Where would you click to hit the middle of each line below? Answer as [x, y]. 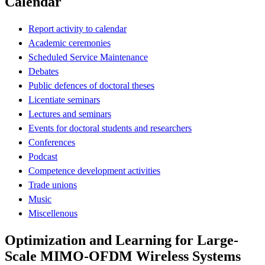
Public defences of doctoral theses [91, 85]
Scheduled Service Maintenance [88, 57]
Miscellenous [53, 213]
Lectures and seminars [70, 114]
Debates [43, 71]
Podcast [43, 156]
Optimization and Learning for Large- [122, 240]
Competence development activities [94, 170]
